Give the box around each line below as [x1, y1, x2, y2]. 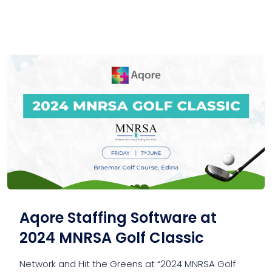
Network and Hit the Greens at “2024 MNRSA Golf [19, 257, 236, 270]
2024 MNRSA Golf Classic [19, 227, 204, 248]
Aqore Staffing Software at [19, 207, 217, 228]
